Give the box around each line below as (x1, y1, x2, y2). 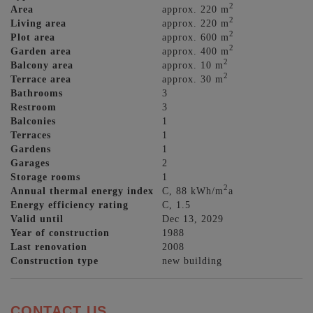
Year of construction (10, 226, 110, 238)
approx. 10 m (162, 59, 224, 71)
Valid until (10, 212, 64, 224)
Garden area (10, 45, 71, 57)
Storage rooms (10, 170, 80, 182)
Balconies (10, 115, 56, 126)
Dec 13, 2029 (162, 212, 224, 224)
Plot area (10, 31, 55, 43)
